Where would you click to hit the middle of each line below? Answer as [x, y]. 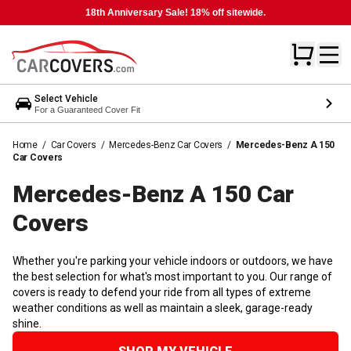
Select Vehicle [66, 98]
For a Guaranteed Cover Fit [87, 109]
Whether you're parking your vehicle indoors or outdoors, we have [173, 261]
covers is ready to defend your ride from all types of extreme [162, 292]
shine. [27, 323]
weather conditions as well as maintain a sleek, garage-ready [163, 308]
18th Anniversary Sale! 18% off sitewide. [175, 13]
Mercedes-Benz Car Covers [166, 145]
